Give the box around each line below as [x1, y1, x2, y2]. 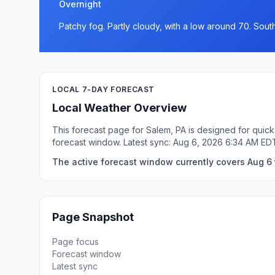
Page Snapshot [52, 211, 134, 223]
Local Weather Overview [52, 101, 187, 114]
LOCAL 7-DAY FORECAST [52, 85, 155, 94]
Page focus [52, 236, 99, 247]
